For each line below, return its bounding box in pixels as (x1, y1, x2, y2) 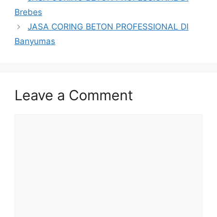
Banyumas (15, 36, 55, 46)
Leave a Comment (15, 87, 133, 104)
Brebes (15, 7, 42, 17)
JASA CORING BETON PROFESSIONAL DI (28, 22, 189, 32)
